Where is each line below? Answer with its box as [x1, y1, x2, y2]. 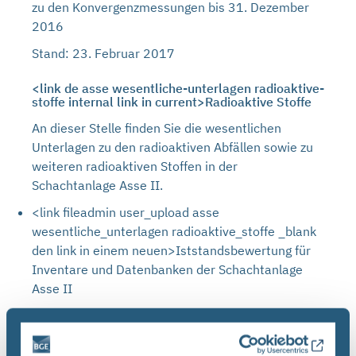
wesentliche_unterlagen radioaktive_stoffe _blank [32, 223, 316, 239]
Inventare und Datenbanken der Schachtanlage [32, 261, 303, 277]
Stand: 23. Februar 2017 [32, 45, 175, 61]
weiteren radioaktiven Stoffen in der [32, 158, 238, 174]
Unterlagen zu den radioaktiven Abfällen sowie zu [32, 139, 313, 155]
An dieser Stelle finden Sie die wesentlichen [32, 120, 281, 136]
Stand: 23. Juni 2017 [32, 308, 153, 323]
